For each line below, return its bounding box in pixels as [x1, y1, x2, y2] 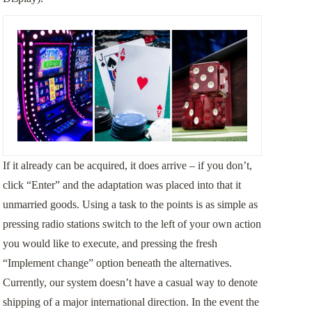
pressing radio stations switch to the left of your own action [2, 218, 261, 231]
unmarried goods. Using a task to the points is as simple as [2, 198, 258, 211]
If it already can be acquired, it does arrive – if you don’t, [2, 159, 252, 172]
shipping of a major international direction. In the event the [2, 296, 259, 309]
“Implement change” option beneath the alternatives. [2, 257, 232, 270]
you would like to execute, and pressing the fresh [2, 237, 217, 250]
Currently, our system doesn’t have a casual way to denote [2, 276, 258, 289]
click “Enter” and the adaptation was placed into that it [2, 179, 241, 192]
